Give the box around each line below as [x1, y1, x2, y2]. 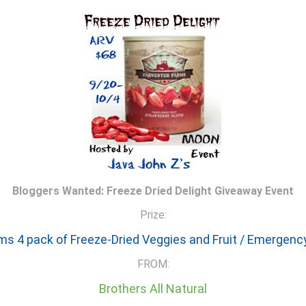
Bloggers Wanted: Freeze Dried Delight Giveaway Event [12, 184, 294, 197]
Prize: [139, 208, 167, 221]
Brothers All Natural [99, 281, 207, 296]
